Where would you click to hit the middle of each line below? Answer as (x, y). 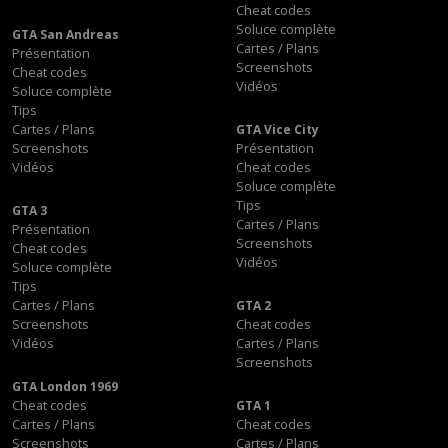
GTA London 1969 (65, 387)
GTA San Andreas (65, 35)
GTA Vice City (277, 130)
